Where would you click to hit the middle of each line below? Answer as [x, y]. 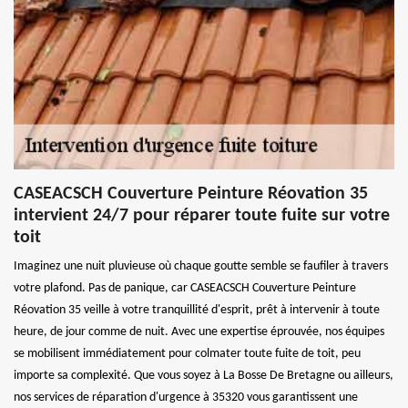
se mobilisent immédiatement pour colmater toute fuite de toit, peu [187, 353]
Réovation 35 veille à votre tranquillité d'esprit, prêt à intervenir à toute [197, 310]
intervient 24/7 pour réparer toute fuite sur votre [202, 215]
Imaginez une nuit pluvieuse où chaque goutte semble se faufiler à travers [201, 266]
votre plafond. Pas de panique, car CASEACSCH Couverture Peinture [185, 288]
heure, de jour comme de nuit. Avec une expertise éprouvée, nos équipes [199, 331]
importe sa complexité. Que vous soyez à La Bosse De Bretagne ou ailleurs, [204, 375]
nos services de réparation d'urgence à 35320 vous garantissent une [186, 397]
